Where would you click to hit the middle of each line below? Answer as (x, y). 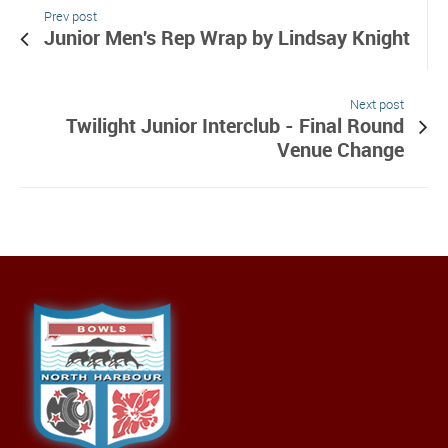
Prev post (70, 16)
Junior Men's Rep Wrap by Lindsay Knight (227, 37)
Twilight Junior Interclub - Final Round (235, 125)
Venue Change (340, 149)
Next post (377, 104)
